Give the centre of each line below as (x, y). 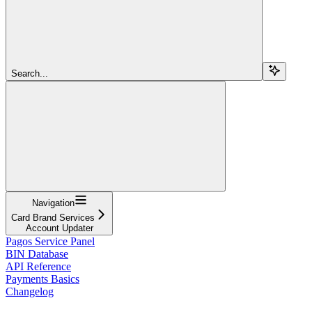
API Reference (38, 266)
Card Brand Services (53, 217)
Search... (30, 73)
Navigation (53, 203)
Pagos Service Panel (50, 241)
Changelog (30, 291)
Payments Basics (42, 279)
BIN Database (37, 253)
